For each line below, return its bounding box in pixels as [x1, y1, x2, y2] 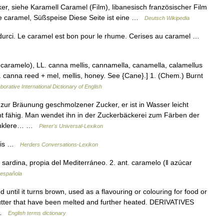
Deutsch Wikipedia [144, 15, 189, 21]
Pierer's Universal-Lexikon [39, 123, 103, 129]
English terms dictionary [8, 210, 66, 216]
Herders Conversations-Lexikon [20, 141, 98, 147]
